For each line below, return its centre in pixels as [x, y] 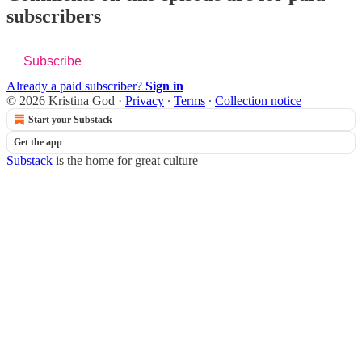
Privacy [145, 100]
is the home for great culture [125, 160]
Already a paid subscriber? [76, 86]
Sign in [164, 86]
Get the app [38, 142]
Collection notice [258, 100]
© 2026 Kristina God [61, 100]
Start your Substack [70, 119]
